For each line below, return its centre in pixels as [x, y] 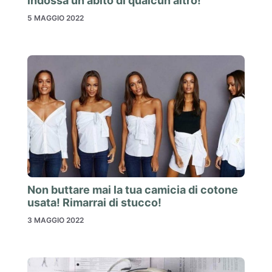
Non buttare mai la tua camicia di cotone [133, 190]
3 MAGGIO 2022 [56, 220]
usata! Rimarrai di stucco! [94, 203]
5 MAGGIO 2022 [56, 18]
